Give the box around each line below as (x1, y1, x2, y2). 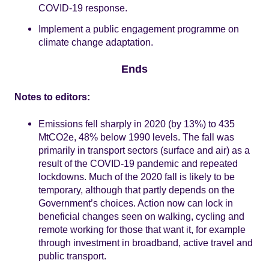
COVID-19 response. (38, 2, 127, 13)
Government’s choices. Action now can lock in (38, 197, 233, 208)
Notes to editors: (14, 91, 90, 103)
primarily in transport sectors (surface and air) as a (38, 144, 250, 156)
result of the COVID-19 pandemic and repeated (38, 157, 238, 169)
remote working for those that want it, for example (38, 223, 246, 235)
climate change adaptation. (38, 36, 153, 47)
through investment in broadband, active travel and (38, 237, 253, 248)
